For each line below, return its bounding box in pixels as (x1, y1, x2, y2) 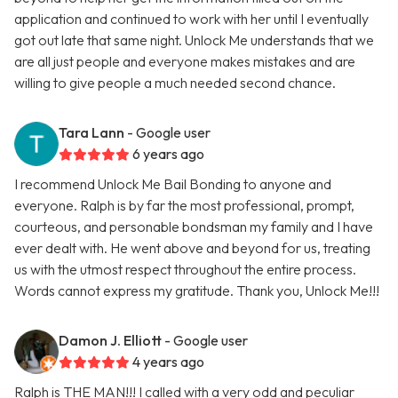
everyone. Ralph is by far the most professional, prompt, (14, 196, 354, 215)
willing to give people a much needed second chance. (14, 74, 336, 92)
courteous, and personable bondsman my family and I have (14, 218, 373, 236)
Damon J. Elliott (59, 331, 162, 350)
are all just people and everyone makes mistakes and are (14, 52, 355, 71)
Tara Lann (59, 123, 124, 142)
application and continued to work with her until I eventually (14, 10, 369, 28)
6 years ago (132, 145, 204, 163)
